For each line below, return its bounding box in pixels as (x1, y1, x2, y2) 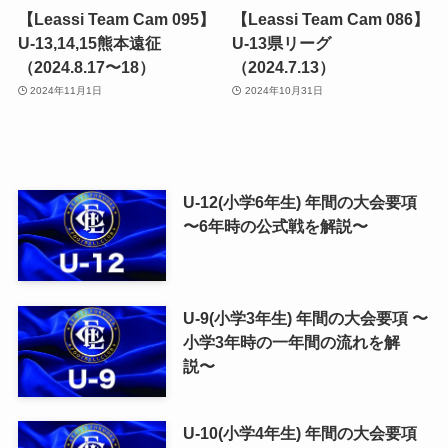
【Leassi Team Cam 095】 (17, 9, 215, 28)
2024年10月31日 (244, 85, 323, 97)
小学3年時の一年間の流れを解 (182, 332, 400, 351)
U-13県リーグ (232, 33, 332, 52)
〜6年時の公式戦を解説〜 (182, 216, 368, 235)
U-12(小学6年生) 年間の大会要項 (182, 192, 417, 211)
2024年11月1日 (30, 85, 103, 97)
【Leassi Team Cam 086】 (232, 9, 430, 28)
